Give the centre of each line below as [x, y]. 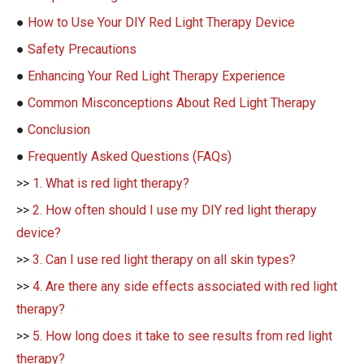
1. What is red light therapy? [111, 183]
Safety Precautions [82, 49]
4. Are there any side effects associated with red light [185, 286]
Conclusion [59, 129]
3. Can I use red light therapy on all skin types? [164, 259]
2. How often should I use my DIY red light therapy [175, 210]
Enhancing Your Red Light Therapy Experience [156, 76]
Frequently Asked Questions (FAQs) [130, 156]
